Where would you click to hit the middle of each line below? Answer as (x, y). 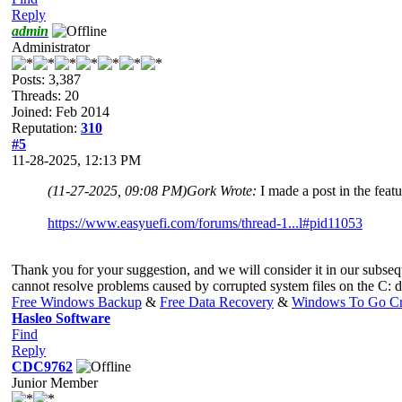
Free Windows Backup (77, 301)
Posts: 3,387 (46, 79)
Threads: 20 (45, 95)
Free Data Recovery (217, 301)
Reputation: (46, 127)
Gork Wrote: (223, 190)
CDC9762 (42, 366)
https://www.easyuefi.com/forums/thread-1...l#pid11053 (205, 223)
